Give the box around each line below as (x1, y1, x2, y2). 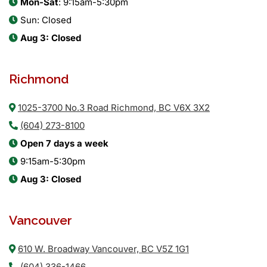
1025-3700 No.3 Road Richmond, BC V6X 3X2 (17, 101, 210, 113)
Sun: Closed (17, 14, 72, 26)
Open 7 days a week (20, 137, 108, 149)
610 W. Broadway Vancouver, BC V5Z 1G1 (17, 243, 189, 254)
